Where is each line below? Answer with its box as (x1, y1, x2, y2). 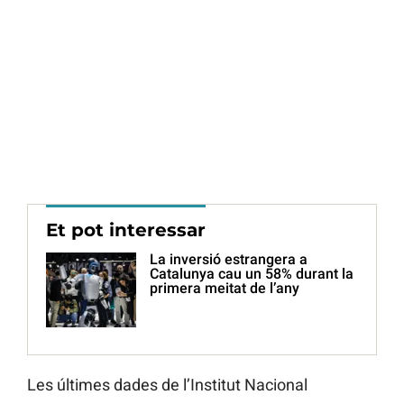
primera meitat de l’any (150, 280, 299, 298)
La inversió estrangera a (150, 251, 308, 269)
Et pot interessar (46, 219, 206, 242)
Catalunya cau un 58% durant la (150, 265, 353, 283)
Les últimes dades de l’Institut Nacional (27, 375, 308, 395)
